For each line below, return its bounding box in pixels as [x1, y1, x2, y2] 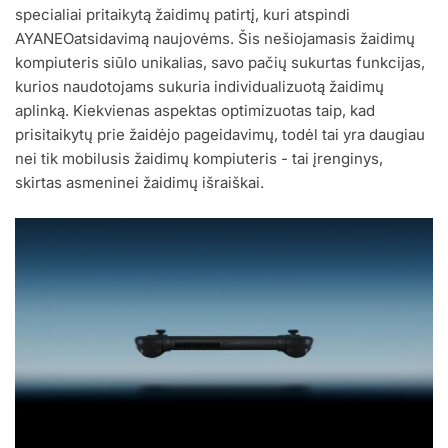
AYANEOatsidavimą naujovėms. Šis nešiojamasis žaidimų [15, 29, 415, 49]
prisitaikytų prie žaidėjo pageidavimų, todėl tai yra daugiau [15, 125, 425, 145]
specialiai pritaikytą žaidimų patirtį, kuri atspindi [15, 5, 350, 25]
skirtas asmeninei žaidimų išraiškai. [15, 173, 264, 193]
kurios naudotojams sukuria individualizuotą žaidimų [15, 77, 384, 97]
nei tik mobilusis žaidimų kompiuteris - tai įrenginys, [15, 149, 383, 169]
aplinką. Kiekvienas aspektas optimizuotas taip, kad [15, 101, 375, 121]
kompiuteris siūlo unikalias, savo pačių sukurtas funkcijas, [15, 53, 425, 73]
